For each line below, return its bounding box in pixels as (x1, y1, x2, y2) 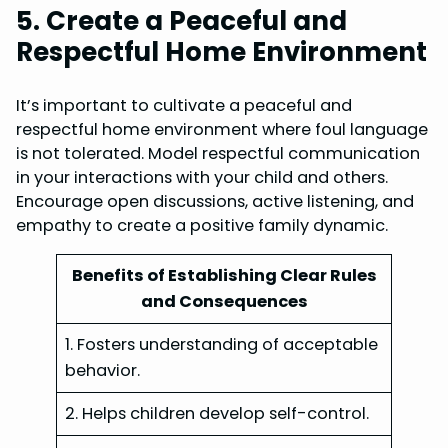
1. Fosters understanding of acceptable (65, 333, 379, 356)
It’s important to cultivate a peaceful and (16, 93, 352, 117)
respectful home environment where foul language (16, 117, 428, 141)
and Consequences (140, 290, 308, 313)
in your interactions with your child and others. (16, 165, 388, 189)
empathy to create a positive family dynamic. (16, 213, 388, 237)
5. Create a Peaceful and (16, 2, 347, 39)
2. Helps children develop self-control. (65, 402, 370, 425)
